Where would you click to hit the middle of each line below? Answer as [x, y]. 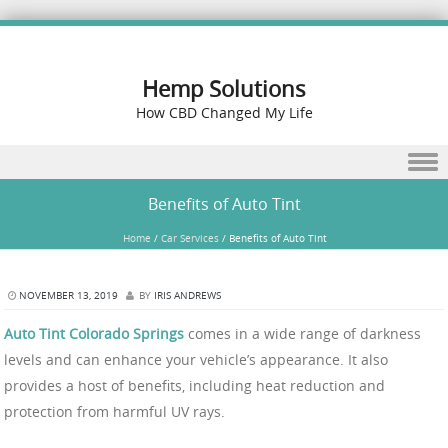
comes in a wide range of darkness [302, 334]
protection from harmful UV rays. [114, 412]
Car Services [189, 238]
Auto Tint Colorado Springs [94, 334]
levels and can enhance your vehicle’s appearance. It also [196, 360]
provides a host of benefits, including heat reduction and [194, 386]
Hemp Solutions [224, 88]
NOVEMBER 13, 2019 [68, 295]
